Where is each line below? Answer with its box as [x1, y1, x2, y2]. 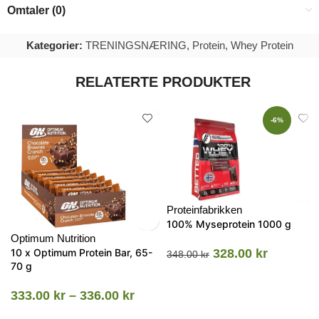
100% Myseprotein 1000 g [167, 217, 291, 230]
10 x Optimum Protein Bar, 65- [11, 246, 152, 258]
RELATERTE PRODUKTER [75, 73, 251, 90]
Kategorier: [26, 38, 83, 51]
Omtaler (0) [7, 4, 66, 16]
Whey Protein [230, 38, 293, 51]
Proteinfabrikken [167, 203, 242, 216]
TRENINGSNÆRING [85, 38, 187, 51]
